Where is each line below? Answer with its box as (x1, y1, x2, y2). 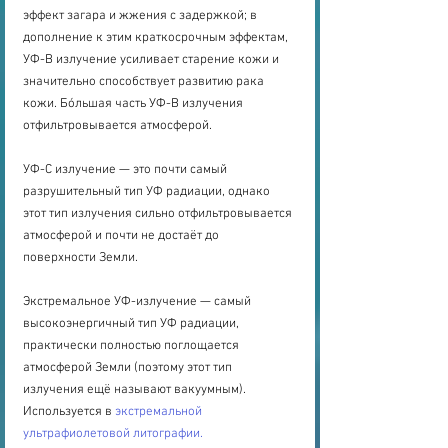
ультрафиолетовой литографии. (23, 426, 203, 443)
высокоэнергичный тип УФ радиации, (23, 316, 242, 333)
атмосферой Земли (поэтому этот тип (23, 360, 235, 377)
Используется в (23, 404, 115, 421)
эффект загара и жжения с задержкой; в (23, 8, 260, 25)
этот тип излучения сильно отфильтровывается (23, 206, 295, 223)
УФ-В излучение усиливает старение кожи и (23, 52, 282, 69)
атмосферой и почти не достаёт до (23, 228, 222, 245)
